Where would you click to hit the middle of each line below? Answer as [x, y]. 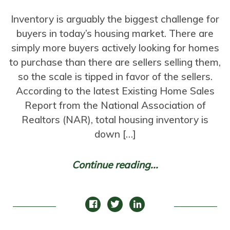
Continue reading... [115, 165]
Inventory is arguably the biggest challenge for [115, 19]
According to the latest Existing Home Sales [115, 91]
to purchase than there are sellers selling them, [115, 62]
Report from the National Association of [115, 105]
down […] [115, 134]
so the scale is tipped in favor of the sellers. [115, 76]
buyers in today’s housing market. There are [115, 33]
